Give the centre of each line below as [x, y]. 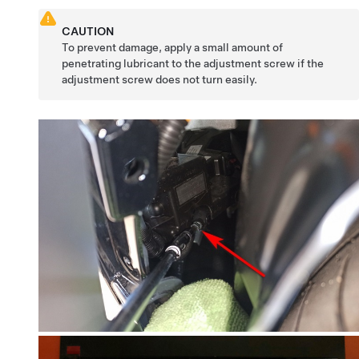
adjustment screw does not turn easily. [160, 79]
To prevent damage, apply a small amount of [173, 47]
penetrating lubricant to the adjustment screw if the [193, 63]
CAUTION [88, 31]
